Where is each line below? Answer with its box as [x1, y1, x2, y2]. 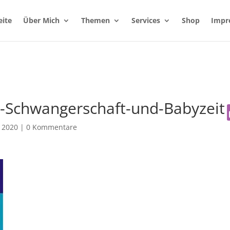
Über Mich [23, 15, 60, 25]
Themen [81, 15, 110, 25]
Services [131, 15, 160, 25]
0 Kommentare [26, 122, 77, 132]
